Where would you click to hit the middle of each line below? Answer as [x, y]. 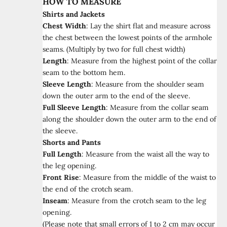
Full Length [62, 154]
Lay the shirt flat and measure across [150, 26]
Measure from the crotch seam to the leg [139, 201]
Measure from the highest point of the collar [144, 61]
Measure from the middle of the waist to [149, 177]
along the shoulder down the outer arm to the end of [129, 119]
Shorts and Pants [72, 142]
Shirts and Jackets [74, 14]
